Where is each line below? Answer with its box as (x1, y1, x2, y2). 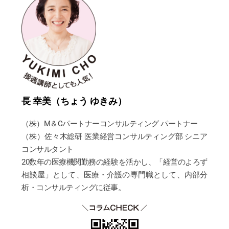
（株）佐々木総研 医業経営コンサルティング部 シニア (21, 131, 208, 141)
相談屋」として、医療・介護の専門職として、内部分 (21, 170, 208, 179)
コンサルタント (21, 144, 74, 154)
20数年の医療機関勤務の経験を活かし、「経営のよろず (21, 157, 208, 167)
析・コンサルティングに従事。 (21, 182, 126, 192)
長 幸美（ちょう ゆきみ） (21, 95, 127, 106)
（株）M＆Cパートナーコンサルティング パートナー (21, 119, 198, 128)
